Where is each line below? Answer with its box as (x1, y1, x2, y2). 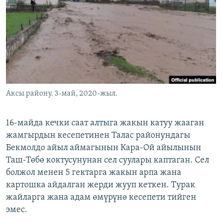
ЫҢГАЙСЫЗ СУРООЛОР (18, 41, 82, 49)
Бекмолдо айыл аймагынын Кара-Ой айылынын (6, 143, 201, 153)
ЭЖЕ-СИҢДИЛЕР (18, 5, 65, 13)
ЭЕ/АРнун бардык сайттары (17, 71, 122, 81)
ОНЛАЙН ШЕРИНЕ (9, 4, 62, 12)
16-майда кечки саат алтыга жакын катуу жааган (6, 118, 204, 128)
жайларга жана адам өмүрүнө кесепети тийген (6, 193, 196, 203)
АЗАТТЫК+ (18, 23, 47, 31)
